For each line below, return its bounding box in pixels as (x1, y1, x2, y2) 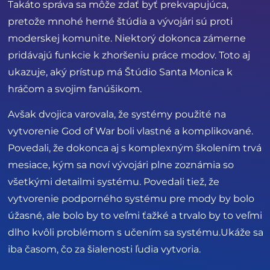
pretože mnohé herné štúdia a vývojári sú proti (8, 15, 233, 27)
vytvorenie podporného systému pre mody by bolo (8, 193, 254, 205)
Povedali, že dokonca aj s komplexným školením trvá (8, 142, 262, 154)
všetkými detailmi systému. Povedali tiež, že (8, 176, 219, 188)
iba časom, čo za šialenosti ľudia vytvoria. (8, 243, 201, 256)
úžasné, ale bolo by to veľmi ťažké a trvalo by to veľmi (8, 210, 262, 222)
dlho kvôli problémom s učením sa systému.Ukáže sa (8, 227, 263, 239)
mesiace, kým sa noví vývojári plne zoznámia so (8, 159, 234, 171)
